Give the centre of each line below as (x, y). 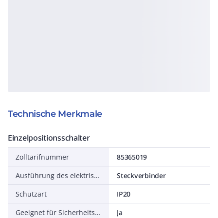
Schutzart (31, 194)
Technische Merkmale (55, 114)
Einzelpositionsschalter (49, 138)
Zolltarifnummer (42, 157)
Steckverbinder (141, 175)
